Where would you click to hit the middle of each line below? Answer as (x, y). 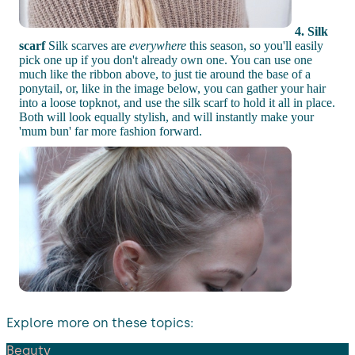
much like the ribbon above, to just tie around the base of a (165, 74)
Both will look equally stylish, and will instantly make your (166, 116)
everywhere (158, 45)
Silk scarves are (87, 45)
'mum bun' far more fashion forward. (111, 131)
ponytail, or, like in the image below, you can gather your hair (172, 88)
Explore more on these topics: (100, 323)
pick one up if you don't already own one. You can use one (166, 59)
